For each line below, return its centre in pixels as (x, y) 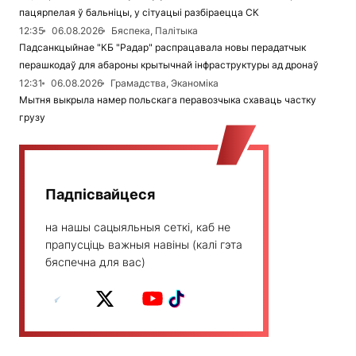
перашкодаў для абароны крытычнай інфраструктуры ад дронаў (169, 65)
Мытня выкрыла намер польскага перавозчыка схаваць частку (168, 100)
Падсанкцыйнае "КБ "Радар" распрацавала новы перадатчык (163, 48)
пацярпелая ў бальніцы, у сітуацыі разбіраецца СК (139, 13)
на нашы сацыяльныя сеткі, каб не (138, 227)
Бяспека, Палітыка (155, 31)
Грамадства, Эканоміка (164, 83)
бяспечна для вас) (95, 262)
